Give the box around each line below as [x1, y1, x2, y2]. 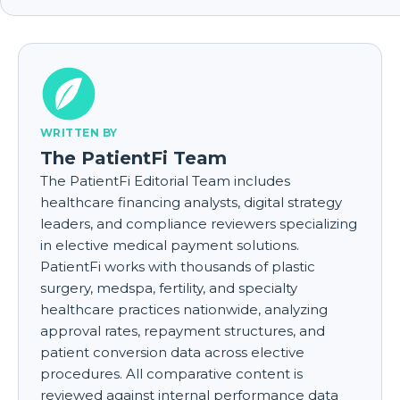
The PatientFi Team [40, 146, 227, 169]
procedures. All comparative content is [40, 364, 303, 382]
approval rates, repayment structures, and [40, 321, 325, 339]
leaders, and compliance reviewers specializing [40, 214, 357, 232]
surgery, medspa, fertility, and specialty [40, 279, 297, 296]
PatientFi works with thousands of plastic [40, 257, 315, 275]
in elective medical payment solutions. [40, 236, 299, 254]
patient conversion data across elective [40, 343, 304, 361]
